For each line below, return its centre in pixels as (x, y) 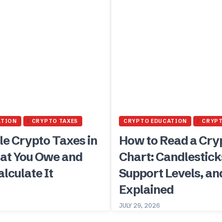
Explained (146, 189)
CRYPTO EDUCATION (155, 121)
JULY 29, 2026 (139, 205)
